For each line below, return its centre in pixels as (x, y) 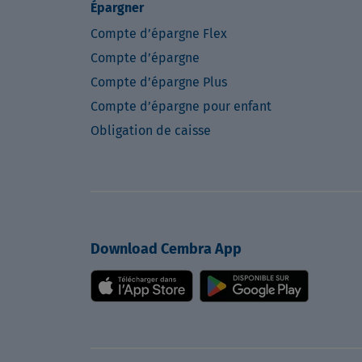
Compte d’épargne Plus (159, 82)
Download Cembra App (166, 249)
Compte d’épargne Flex (159, 34)
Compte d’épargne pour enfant (181, 106)
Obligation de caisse (151, 130)
